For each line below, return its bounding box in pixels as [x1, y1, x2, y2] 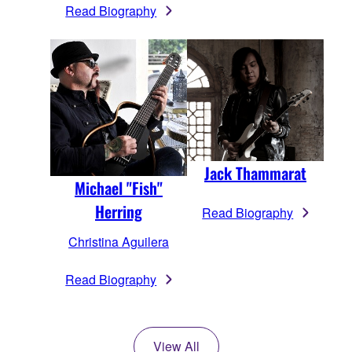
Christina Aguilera [68, 232, 169, 251]
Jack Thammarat [204, 161, 306, 185]
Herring [95, 199, 142, 223]
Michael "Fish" [75, 175, 163, 200]
